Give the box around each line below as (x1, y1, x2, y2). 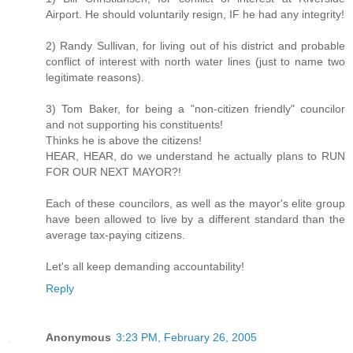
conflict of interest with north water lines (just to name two (46, 54, 345, 68)
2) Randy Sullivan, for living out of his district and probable (46, 39, 345, 52)
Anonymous (46, 330, 111, 344)
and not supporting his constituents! (46, 117, 223, 131)
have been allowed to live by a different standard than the (46, 212, 345, 225)
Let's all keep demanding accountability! (46, 259, 244, 273)
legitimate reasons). (46, 70, 144, 84)
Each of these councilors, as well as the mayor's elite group (46, 196, 345, 210)
